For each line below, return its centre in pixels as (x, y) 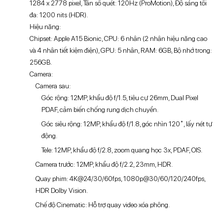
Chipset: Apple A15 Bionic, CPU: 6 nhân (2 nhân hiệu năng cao (118, 39)
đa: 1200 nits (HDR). (59, 15)
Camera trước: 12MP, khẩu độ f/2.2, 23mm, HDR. (105, 165)
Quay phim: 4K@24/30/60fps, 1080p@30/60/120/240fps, (120, 179)
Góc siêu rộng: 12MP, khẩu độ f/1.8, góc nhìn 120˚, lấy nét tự (127, 124)
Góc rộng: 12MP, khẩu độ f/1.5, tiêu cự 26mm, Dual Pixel (120, 98)
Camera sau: (53, 86)
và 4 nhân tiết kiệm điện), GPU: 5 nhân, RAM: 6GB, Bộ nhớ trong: (120, 51)
